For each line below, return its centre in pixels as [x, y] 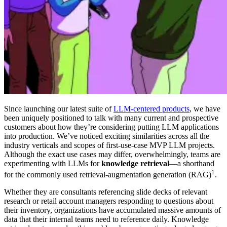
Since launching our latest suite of [59, 108]
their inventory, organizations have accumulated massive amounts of [112, 210]
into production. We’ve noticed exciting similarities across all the [107, 136]
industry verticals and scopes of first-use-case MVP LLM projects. [109, 145]
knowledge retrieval [135, 163]
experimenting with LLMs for [53, 163]
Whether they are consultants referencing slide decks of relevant [106, 192]
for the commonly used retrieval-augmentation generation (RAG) [108, 174]
